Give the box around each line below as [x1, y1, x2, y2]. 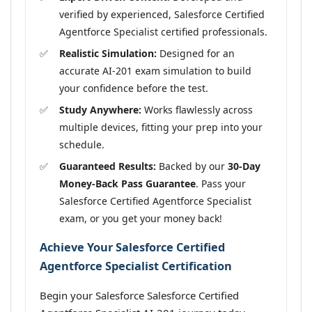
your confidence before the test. [59, 81, 208, 95]
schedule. [59, 137, 104, 151]
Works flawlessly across [141, 102, 253, 116]
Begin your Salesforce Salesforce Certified [40, 288, 239, 303]
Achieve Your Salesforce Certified [40, 239, 225, 255]
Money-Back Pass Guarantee [59, 176, 196, 190]
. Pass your [196, 176, 246, 190]
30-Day [228, 159, 260, 173]
